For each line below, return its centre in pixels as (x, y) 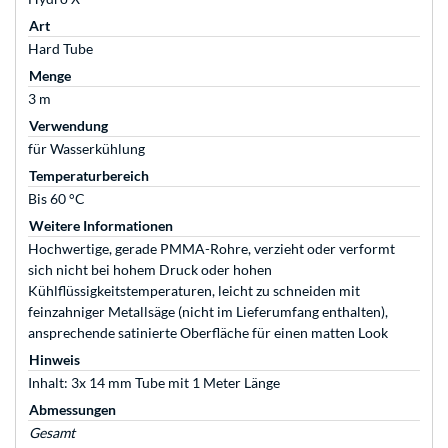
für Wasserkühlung (86, 149)
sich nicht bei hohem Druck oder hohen (150, 270)
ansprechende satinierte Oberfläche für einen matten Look (208, 333)
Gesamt (52, 433)
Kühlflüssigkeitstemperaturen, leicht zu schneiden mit (194, 291)
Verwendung (68, 126)
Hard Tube (60, 49)
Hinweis (54, 360)
